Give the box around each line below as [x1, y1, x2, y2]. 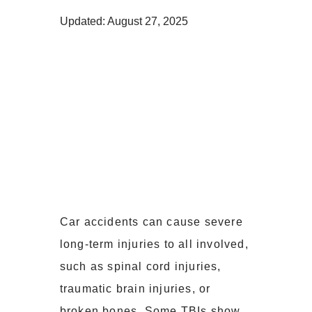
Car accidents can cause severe [59, 216, 243, 228]
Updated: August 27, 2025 [59, 15, 188, 27]
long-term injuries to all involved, [59, 238, 249, 251]
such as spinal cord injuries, [59, 260, 221, 273]
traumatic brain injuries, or [59, 283, 211, 295]
